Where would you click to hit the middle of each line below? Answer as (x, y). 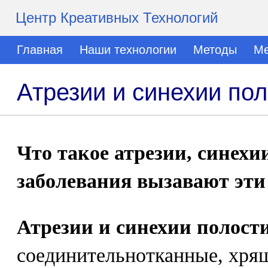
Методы (215, 50)
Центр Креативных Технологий (117, 18)
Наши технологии (128, 50)
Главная (40, 50)
